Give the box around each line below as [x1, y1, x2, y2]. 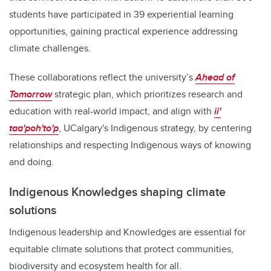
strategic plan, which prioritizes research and [54, 87, 243, 102]
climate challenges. [9, 41, 91, 56]
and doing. [9, 155, 54, 169]
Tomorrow [9, 87, 52, 102]
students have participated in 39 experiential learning [9, 7, 233, 22]
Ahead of [195, 70, 235, 85]
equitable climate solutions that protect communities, [9, 242, 233, 256]
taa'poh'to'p [9, 121, 59, 135]
